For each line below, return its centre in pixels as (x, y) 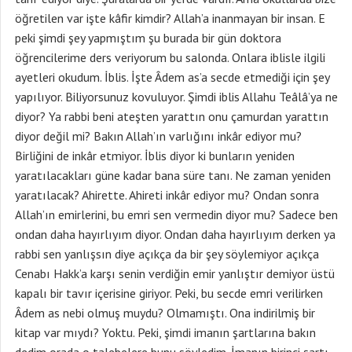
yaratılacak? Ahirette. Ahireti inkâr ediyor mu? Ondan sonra (167, 195)
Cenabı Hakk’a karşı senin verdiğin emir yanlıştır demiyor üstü (175, 273)
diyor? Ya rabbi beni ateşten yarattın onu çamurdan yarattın (172, 116)
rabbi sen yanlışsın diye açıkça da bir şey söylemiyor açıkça (167, 254)
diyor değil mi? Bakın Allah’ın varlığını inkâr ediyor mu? (158, 136)
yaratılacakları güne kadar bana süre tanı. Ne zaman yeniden (173, 175)
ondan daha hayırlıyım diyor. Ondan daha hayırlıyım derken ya (175, 234)
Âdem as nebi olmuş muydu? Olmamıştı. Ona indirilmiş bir (165, 313)
